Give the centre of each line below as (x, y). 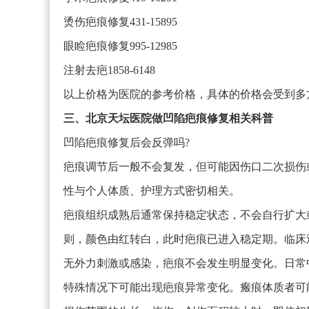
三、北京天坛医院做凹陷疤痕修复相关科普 (168, 118)
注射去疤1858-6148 (109, 70)
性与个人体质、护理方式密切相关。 (152, 191)
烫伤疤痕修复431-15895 (120, 22)
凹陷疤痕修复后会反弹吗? (127, 142)
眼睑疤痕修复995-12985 (120, 46)
